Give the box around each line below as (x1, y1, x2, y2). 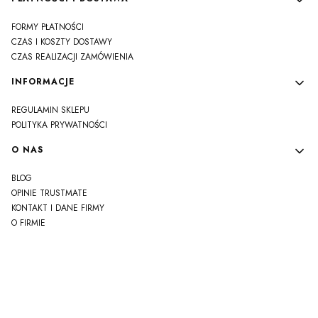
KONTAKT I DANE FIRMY (11, 202, 104, 215)
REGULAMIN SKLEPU (11, 104, 89, 117)
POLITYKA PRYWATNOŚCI (11, 119, 107, 132)
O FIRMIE (11, 216, 45, 230)
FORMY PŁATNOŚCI (11, 21, 84, 34)
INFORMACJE (11, 75, 75, 89)
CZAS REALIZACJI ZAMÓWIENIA (11, 50, 133, 64)
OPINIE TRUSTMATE (11, 187, 87, 200)
